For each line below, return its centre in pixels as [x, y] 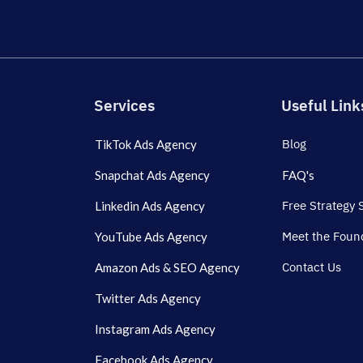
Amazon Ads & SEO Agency [167, 268]
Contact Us [312, 267]
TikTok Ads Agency [146, 145]
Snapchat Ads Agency [152, 175]
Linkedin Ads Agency [150, 206]
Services [124, 105]
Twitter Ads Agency [148, 299]
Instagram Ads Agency [155, 329]
